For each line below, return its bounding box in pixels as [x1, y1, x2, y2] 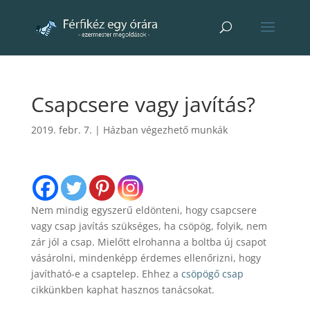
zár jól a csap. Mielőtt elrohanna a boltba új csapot [30, 235, 266, 248]
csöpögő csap [181, 267, 244, 280]
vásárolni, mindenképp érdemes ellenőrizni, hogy [30, 251, 261, 264]
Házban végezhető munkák [102, 123, 228, 136]
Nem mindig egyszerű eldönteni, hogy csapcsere [30, 203, 257, 217]
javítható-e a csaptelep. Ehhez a [30, 267, 181, 280]
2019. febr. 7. [30, 123, 92, 136]
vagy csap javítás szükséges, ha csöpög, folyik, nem [30, 219, 267, 232]
